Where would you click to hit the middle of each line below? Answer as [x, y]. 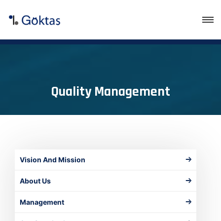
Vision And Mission [53, 160]
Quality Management [110, 92]
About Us [35, 181]
